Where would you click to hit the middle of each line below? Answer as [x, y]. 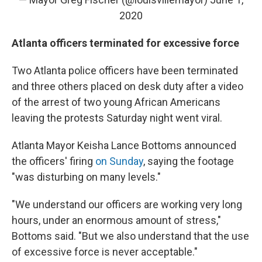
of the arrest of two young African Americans [116, 102]
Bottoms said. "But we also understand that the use [130, 236]
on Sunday [119, 161]
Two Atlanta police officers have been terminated [125, 70]
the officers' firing [54, 161]
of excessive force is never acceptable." [105, 251]
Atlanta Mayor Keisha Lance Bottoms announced [124, 145]
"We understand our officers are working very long [127, 204]
